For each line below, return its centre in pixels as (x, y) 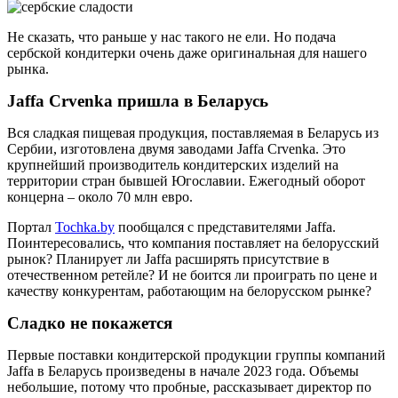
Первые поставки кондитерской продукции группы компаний (196, 354)
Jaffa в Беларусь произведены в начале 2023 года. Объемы (183, 370)
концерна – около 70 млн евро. (100, 196)
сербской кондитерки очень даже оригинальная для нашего (187, 52)
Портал (31, 227)
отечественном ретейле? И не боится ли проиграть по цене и (192, 275)
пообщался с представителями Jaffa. (225, 227)
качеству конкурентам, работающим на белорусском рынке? (189, 291)
